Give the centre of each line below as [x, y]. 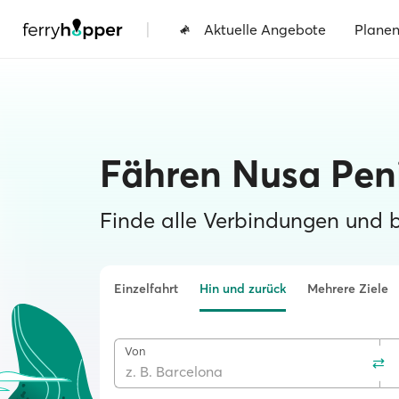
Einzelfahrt [146, 289]
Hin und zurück [243, 289]
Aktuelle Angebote [265, 29]
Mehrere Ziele [348, 289]
